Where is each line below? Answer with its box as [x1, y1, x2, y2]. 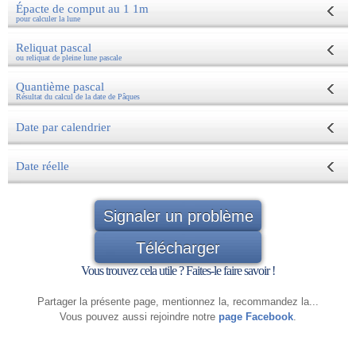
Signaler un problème [103, 207, 253, 226]
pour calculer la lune [16, 14, 80, 23]
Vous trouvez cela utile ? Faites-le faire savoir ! [81, 264, 275, 278]
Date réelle [16, 159, 69, 172]
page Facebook [219, 311, 293, 323]
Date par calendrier [16, 120, 110, 133]
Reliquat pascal [16, 41, 91, 54]
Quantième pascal [16, 79, 104, 93]
